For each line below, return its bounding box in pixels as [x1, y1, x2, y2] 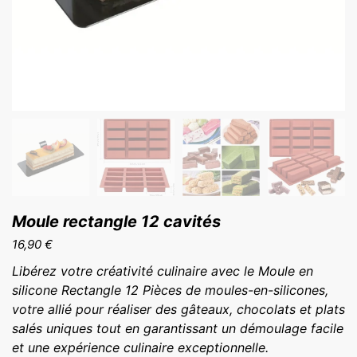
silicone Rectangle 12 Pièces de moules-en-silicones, [12, 282, 328, 299]
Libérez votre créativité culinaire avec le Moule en [12, 263, 313, 280]
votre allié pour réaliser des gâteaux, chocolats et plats [12, 301, 345, 318]
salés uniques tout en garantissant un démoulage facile [12, 320, 343, 337]
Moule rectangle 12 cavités [12, 212, 221, 232]
